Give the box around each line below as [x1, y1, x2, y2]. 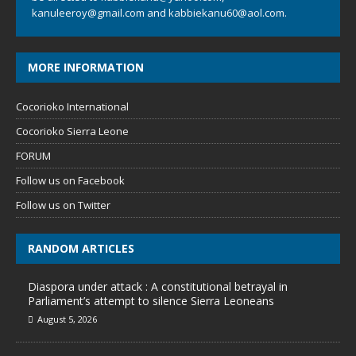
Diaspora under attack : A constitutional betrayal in [28, 279, 288, 294]
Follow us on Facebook [16, 173, 125, 188]
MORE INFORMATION [28, 60, 144, 75]
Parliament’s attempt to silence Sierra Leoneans [28, 293, 274, 308]
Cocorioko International [16, 99, 129, 114]
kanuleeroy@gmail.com [32, 6, 145, 20]
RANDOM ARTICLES [28, 241, 134, 256]
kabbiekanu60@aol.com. [168, 6, 287, 20]
